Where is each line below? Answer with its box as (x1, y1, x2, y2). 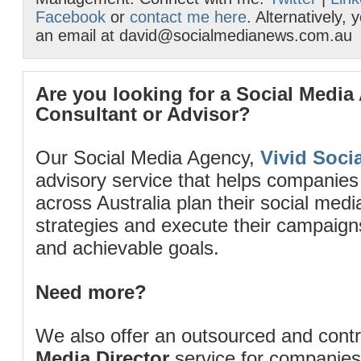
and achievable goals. (35, 237, 219, 259)
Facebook (35, 8, 106, 26)
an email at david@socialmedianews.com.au (35, 27, 352, 44)
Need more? (35, 281, 147, 303)
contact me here (130, 8, 247, 26)
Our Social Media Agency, (35, 147, 260, 168)
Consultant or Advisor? (35, 103, 251, 125)
